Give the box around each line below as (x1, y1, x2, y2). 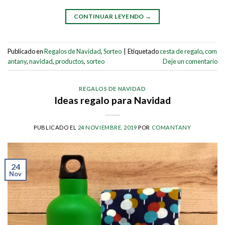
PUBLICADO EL (34, 124, 78, 131)
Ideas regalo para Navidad (54, 94, 171, 106)
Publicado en (8, 47, 44, 55)
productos (55, 57, 84, 65)
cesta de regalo (160, 47, 202, 55)
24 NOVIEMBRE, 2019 (77, 124, 137, 131)
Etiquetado (128, 47, 160, 55)
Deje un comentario (163, 57, 217, 65)
